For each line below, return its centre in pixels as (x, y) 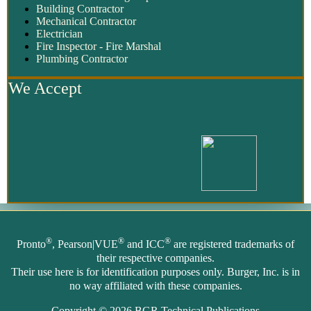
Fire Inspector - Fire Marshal (99, 46)
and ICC (144, 244)
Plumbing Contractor (82, 58)
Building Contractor (80, 8)
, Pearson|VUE (85, 244)
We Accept (45, 88)
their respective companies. (155, 258)
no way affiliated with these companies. (155, 286)
